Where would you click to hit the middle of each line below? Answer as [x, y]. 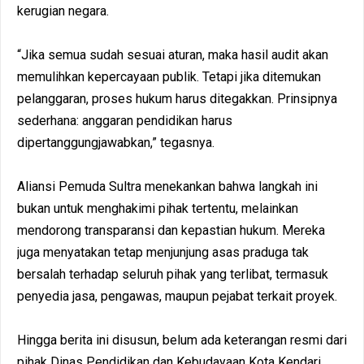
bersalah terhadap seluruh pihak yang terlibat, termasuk [173, 274]
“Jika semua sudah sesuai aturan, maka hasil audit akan [173, 54]
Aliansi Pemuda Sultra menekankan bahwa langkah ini [167, 186]
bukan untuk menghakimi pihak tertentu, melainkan [158, 208]
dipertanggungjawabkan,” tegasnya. [116, 142]
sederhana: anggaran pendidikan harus [125, 120]
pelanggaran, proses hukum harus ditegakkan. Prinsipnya [177, 98]
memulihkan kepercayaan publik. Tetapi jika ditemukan [169, 76]
